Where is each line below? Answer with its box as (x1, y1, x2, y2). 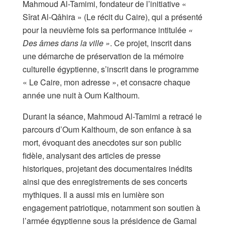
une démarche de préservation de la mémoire (23, 50, 184, 62)
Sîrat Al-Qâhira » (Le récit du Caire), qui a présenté (23, 11, 202, 23)
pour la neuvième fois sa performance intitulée (23, 24, 188, 36)
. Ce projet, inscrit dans (110, 37, 191, 49)
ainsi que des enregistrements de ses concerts (23, 175, 187, 187)
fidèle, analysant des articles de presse (23, 149, 161, 161)
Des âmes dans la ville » (23, 37, 110, 49)
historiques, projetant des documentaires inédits (23, 162, 192, 174)
